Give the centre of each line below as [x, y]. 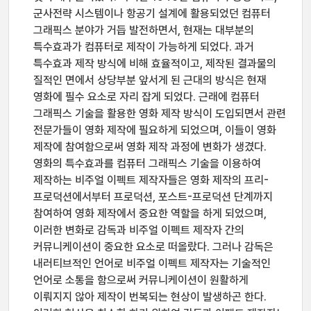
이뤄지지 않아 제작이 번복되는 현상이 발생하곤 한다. [150, 297]
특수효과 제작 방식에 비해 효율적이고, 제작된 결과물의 [155, 64]
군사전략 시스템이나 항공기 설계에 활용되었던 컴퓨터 [152, 14]
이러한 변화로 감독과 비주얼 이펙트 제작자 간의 [139, 230]
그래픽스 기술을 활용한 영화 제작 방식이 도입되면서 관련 [160, 114]
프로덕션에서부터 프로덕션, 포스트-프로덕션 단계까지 [153, 197]
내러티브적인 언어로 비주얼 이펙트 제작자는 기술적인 [152, 263]
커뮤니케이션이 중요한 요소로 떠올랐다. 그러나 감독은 [153, 247]
